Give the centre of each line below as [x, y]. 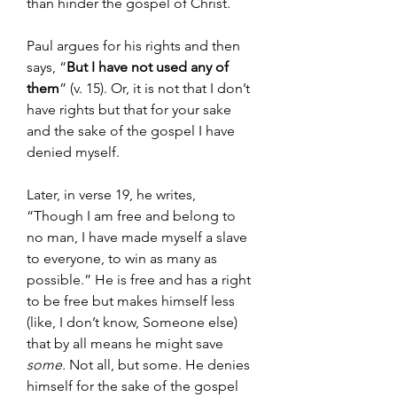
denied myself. [73, 152]
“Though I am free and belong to [133, 216]
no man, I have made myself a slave [139, 237]
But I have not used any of [149, 67]
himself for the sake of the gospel [134, 386]
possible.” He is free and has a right [140, 280]
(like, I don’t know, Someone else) [134, 322]
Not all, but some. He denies [161, 365]
